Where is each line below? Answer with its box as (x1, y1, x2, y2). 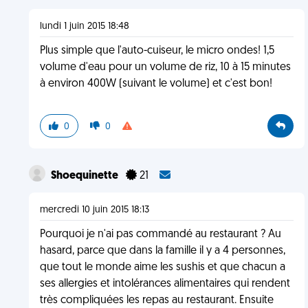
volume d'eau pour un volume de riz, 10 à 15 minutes (39, 62, 291, 73)
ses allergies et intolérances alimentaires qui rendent (39, 278, 290, 289)
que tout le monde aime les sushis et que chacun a (39, 262, 285, 273)
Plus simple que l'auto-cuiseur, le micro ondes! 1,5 (39, 45, 274, 56)
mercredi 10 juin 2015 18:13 (39, 205, 149, 215)
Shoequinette (50, 170, 120, 181)
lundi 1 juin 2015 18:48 (39, 21, 129, 32)
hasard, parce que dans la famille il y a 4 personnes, (39, 245, 285, 256)
